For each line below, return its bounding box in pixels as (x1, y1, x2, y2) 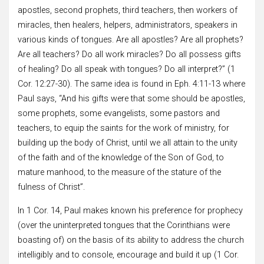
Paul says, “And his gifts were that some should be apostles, (18, 93, 245, 104)
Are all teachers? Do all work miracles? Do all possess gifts (18, 49, 241, 60)
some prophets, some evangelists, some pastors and (18, 108, 220, 118)
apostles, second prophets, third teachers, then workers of (18, 5, 237, 15)
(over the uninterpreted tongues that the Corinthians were (18, 220, 230, 230)
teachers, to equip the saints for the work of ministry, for (18, 123, 229, 133)
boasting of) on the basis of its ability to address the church (18, 235, 244, 245)
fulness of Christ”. (18, 181, 85, 192)
